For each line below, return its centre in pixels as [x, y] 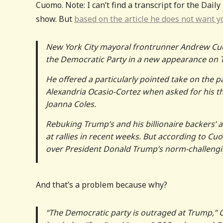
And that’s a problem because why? [102, 184]
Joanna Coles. [71, 104]
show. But [55, 19]
